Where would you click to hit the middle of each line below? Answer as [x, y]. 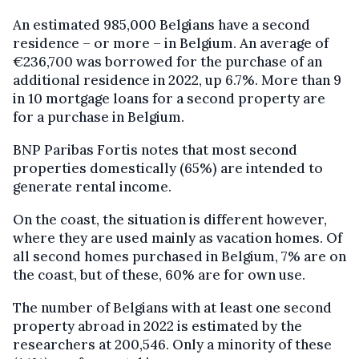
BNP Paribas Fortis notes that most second [155, 150]
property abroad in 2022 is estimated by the [157, 327]
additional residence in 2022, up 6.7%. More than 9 [177, 81]
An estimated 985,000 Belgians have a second [161, 25]
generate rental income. [92, 187]
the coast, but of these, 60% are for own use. [159, 275]
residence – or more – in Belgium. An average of [171, 44]
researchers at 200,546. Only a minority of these [172, 345]
